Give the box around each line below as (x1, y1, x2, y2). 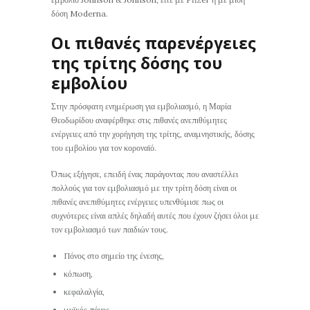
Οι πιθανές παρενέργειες (51, 33, 256, 55)
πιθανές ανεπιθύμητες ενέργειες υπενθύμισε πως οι (51, 197, 224, 208)
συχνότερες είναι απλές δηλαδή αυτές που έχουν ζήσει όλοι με (51, 210, 259, 221)
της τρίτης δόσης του (51, 53, 222, 75)
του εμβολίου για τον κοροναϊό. (51, 143, 156, 154)
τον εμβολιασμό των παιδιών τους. (51, 224, 168, 235)
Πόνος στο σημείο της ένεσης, (64, 250, 164, 262)
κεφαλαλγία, (64, 286, 104, 298)
